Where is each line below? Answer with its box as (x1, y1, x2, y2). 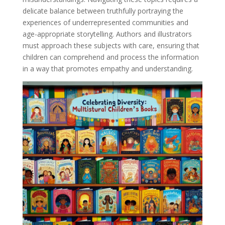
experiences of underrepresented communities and (22, 17, 188, 27)
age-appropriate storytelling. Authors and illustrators (22, 29, 192, 39)
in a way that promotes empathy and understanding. (22, 63, 193, 73)
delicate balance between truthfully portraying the (22, 6, 183, 16)
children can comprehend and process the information (22, 52, 199, 62)
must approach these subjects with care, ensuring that (22, 40, 199, 50)
